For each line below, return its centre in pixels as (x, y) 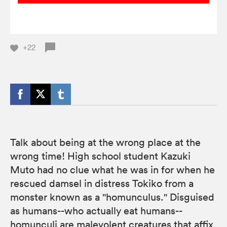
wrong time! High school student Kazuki (100, 156)
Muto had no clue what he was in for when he (112, 169)
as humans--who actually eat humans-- (96, 211)
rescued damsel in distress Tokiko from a (102, 183)
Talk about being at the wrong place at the (105, 142)
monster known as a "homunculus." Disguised (112, 197)
